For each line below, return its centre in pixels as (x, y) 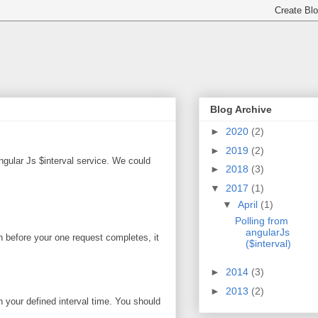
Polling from (261, 220)
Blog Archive (241, 110)
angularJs (267, 232)
